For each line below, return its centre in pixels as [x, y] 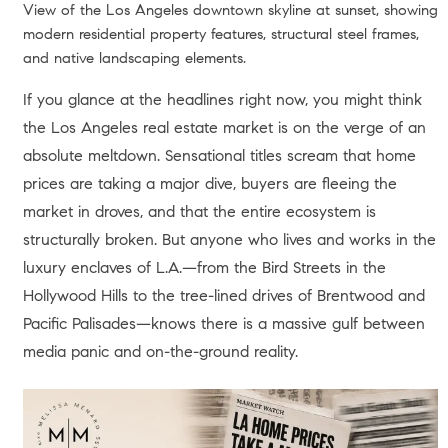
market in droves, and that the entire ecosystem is [199, 211]
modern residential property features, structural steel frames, [220, 34]
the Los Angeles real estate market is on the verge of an [224, 127]
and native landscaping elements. [134, 58]
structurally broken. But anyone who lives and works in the [229, 239]
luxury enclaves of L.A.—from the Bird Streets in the [204, 267]
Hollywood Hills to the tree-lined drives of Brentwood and [223, 295]
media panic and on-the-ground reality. [160, 351]
